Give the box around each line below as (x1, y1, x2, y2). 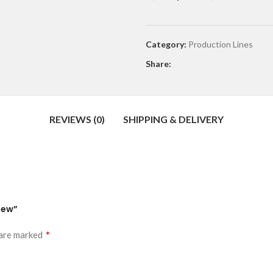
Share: (146, 58, 171, 69)
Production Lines (188, 39, 253, 49)
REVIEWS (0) (49, 113, 105, 125)
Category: (146, 39, 186, 49)
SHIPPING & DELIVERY (123, 113, 224, 125)
